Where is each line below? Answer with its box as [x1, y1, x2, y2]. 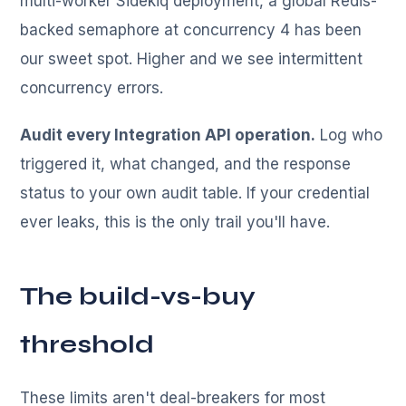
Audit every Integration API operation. [20, 126, 316, 145]
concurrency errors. [20, 79, 164, 98]
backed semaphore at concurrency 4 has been [20, 21, 362, 40]
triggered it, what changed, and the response [20, 155, 352, 174]
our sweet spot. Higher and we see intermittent [20, 50, 363, 69]
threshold [20, 329, 155, 361]
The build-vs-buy [20, 281, 256, 313]
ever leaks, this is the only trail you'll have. [20, 213, 331, 232]
